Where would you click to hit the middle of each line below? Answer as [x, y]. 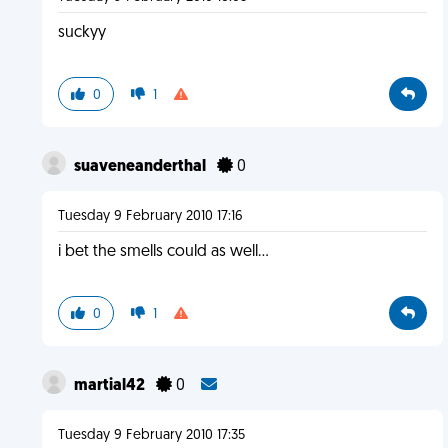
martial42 [110, 386]
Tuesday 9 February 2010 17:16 [150, 216]
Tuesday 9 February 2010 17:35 [151, 435]
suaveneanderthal [141, 167]
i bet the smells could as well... [163, 252]
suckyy [81, 33]
